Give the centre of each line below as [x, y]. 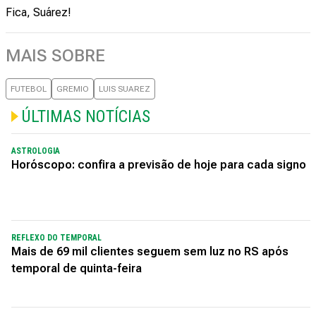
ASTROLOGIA [36, 151]
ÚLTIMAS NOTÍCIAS [86, 116]
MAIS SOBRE [55, 56]
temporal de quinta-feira [77, 268]
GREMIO [73, 89]
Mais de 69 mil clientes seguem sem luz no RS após [150, 251]
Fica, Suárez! [38, 12]
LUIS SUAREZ [124, 89]
